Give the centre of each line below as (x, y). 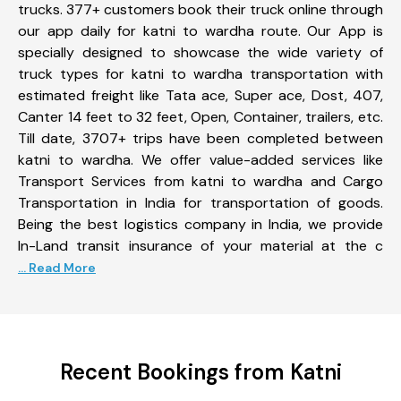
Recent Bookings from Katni (200, 371)
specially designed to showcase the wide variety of (200, 52)
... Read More (57, 267)
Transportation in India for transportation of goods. (200, 202)
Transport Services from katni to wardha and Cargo (200, 181)
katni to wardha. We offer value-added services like (200, 159)
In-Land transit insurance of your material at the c (200, 245)
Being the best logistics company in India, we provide (200, 224)
